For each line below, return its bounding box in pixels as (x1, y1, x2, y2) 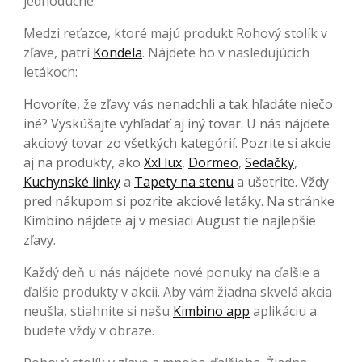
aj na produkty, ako (23, 154, 144, 172)
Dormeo (188, 154, 238, 172)
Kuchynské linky (23, 173, 120, 192)
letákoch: (23, 63, 78, 82)
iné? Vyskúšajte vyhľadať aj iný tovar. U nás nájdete (23, 115, 330, 133)
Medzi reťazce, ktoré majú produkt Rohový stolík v (23, 24, 327, 43)
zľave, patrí (23, 44, 93, 62)
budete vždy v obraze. (23, 322, 154, 340)
